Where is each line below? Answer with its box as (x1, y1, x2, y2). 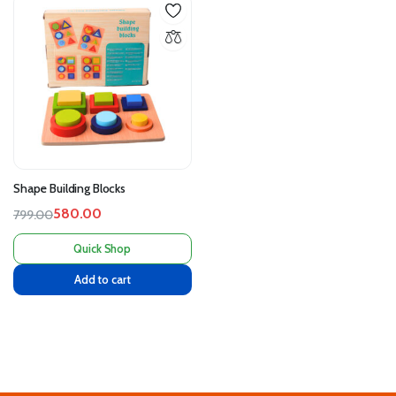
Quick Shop (73, 241, 132, 256)
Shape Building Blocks (13, 180, 126, 197)
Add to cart (73, 272, 131, 287)
